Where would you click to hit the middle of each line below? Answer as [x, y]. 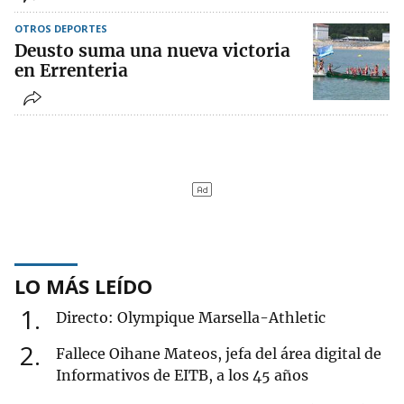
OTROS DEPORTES [61, 29]
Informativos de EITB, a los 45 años [182, 376]
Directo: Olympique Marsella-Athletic [191, 318]
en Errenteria [71, 71]
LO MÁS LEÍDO [83, 286]
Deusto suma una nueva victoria [152, 51]
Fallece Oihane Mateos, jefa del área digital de [219, 354]
